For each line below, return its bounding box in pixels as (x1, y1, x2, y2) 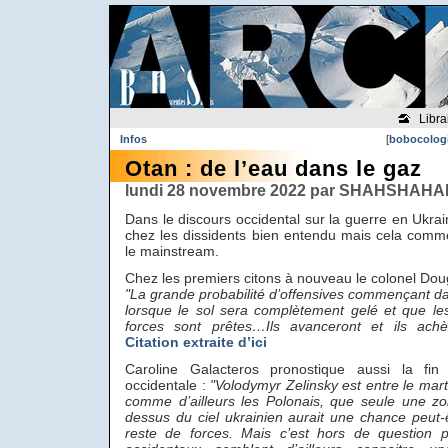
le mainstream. (125, 243, 219, 259)
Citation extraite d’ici (125, 334, 267, 350)
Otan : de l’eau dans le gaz (125, 157, 422, 181)
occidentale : (125, 377, 210, 393)
